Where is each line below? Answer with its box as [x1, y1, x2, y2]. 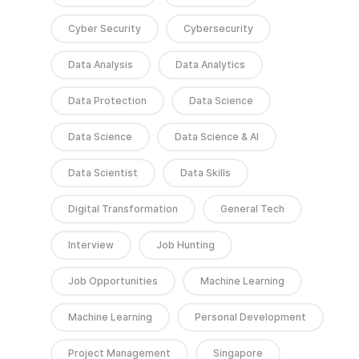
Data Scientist [68, 167, 138, 179]
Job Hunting [156, 239, 215, 252]
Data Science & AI [175, 131, 259, 143]
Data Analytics [175, 58, 245, 71]
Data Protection [68, 95, 147, 107]
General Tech [220, 203, 284, 216]
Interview [68, 239, 114, 252]
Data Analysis [68, 58, 133, 71]
